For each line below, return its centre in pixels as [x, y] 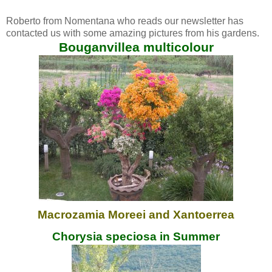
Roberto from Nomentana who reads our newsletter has [125, 21]
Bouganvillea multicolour [136, 47]
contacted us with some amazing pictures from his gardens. [133, 33]
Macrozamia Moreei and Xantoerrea [136, 214]
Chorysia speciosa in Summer [136, 236]
